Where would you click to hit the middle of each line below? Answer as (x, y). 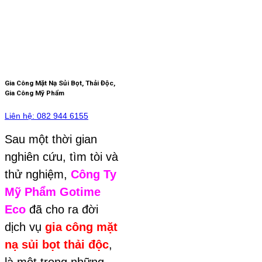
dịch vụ (25, 227)
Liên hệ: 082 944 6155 (46, 116)
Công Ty (94, 174)
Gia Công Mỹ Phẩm (35, 93)
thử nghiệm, (38, 174)
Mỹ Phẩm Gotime (53, 192)
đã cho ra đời (62, 209)
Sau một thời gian (51, 139)
